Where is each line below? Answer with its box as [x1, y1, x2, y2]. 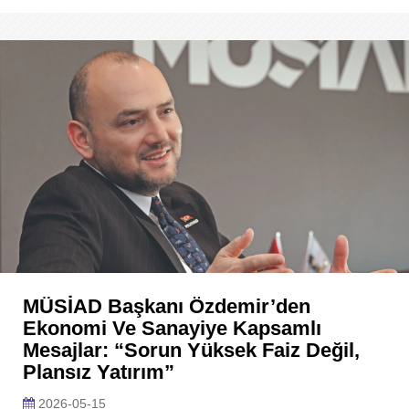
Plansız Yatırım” [23, 361, 174, 383]
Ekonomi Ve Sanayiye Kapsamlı [23, 317, 321, 340]
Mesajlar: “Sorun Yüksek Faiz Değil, [23, 339, 360, 362]
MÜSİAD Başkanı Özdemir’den [23, 295, 310, 318]
